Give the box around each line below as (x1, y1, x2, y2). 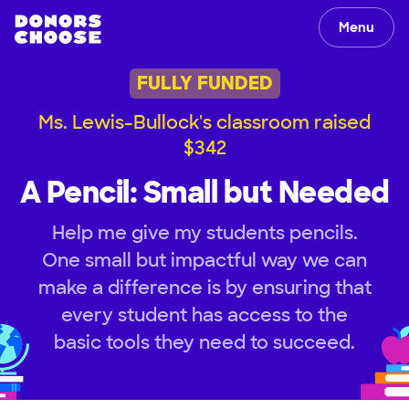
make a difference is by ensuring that (37, 275, 372, 299)
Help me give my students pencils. (51, 220, 358, 245)
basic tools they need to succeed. (54, 330, 355, 354)
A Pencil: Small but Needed (19, 173, 390, 212)
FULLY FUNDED (136, 71, 273, 96)
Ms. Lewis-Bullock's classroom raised (38, 110, 371, 134)
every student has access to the (61, 302, 348, 327)
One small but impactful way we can (42, 247, 367, 272)
